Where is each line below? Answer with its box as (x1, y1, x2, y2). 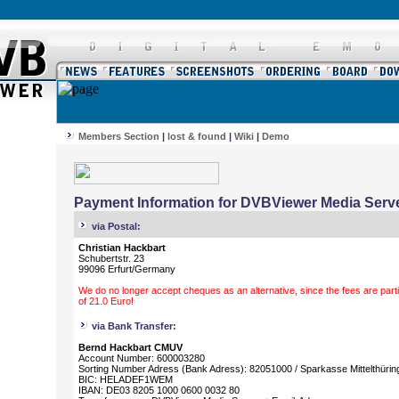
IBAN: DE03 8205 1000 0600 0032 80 (78, 385, 240, 395)
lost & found (167, 131, 226, 142)
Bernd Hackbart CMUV (78, 342, 183, 353)
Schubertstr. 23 (78, 253, 144, 264)
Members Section (78, 131, 159, 142)
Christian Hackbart (78, 242, 166, 253)
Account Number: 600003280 (78, 353, 205, 363)
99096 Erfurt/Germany (78, 264, 175, 274)
